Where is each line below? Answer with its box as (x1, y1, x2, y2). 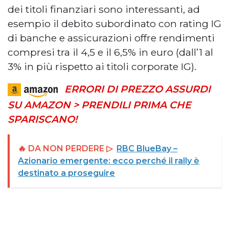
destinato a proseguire (18, 168, 115, 178)
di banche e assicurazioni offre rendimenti (8, 31, 215, 44)
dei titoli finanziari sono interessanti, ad (8, 3, 200, 15)
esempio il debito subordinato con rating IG (8, 17, 221, 30)
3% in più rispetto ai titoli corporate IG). (8, 60, 196, 73)
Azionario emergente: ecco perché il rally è (18, 155, 199, 166)
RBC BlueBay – (117, 143, 177, 153)
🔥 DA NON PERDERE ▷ (18, 143, 112, 153)
